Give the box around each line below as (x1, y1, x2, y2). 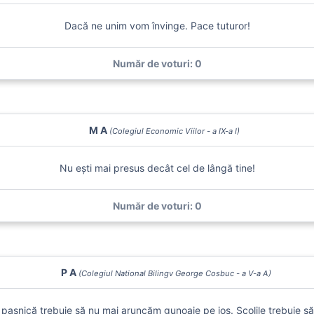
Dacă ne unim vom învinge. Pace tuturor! (64, 20, 250, 32)
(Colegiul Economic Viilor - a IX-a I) (109, 126, 240, 136)
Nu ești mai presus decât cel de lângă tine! (59, 162, 255, 174)
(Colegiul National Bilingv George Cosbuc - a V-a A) (78, 268, 271, 278)
